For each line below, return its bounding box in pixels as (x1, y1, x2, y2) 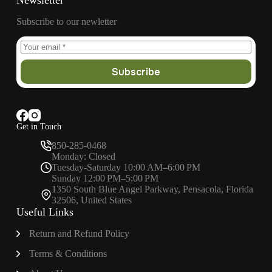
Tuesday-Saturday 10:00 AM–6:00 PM (51, 162, 200, 173)
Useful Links (16, 206, 73, 219)
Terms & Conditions (29, 248, 107, 259)
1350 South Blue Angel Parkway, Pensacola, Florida (51, 184, 253, 195)
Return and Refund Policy (29, 228, 129, 239)
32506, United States (51, 195, 132, 206)
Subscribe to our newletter (16, 16, 117, 27)
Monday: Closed (51, 151, 115, 162)
